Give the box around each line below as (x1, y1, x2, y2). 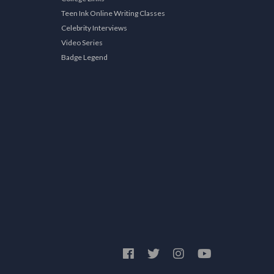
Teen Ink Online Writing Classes (61, 9, 165, 18)
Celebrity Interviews (61, 23, 127, 32)
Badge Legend (61, 53, 108, 62)
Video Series (61, 38, 103, 47)
